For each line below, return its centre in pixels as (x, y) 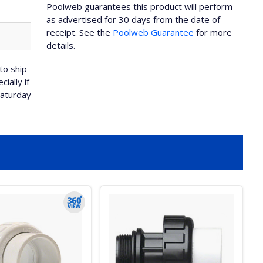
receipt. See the (80, 32)
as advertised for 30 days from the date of (134, 19)
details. (61, 45)
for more (213, 32)
